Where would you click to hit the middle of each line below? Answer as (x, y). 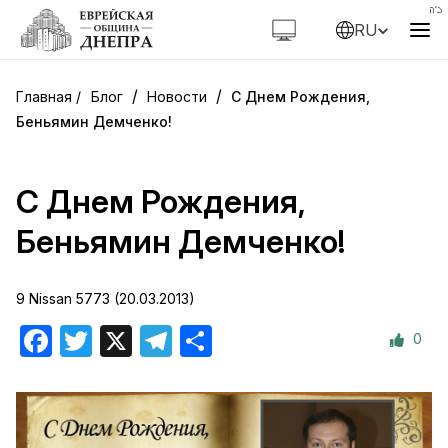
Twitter (117, 340)
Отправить (253, 340)
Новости (177, 96)
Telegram (205, 340)
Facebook (89, 340)
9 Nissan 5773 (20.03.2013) (105, 298)
